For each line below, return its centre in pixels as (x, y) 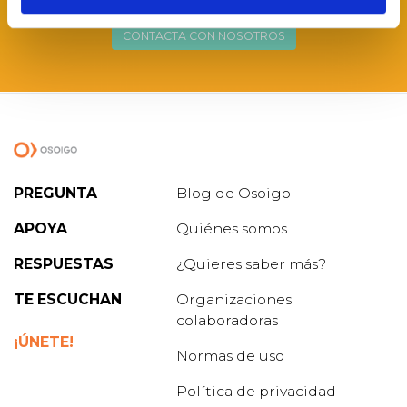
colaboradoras (228, 321)
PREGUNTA (55, 194)
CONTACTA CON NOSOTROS (203, 36)
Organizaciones (234, 300)
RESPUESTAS (64, 264)
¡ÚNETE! (44, 342)
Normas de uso (231, 356)
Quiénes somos (232, 229)
